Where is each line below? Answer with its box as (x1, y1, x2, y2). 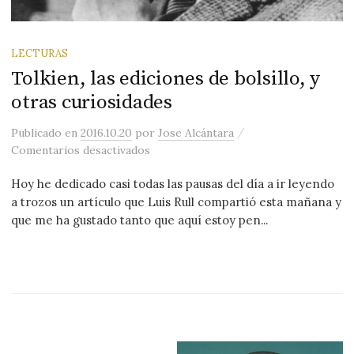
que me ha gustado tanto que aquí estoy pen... (11, 213, 269, 228)
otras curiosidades (11, 90, 172, 115)
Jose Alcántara (158, 126, 235, 141)
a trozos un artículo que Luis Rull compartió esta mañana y (11, 194, 342, 210)
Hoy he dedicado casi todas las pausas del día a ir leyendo (11, 176, 335, 192)
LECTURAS (11, 47, 69, 60)
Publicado (11, 126, 66, 141)
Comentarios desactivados (11, 143, 151, 158)
